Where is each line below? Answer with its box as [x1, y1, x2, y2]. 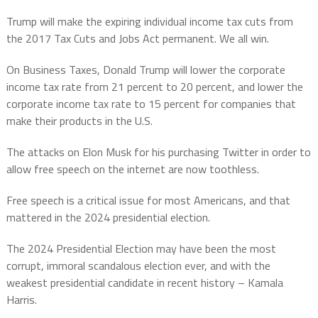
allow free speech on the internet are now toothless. [6, 160, 259, 178]
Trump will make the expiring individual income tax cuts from [6, 13, 293, 31]
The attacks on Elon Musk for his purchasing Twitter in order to [6, 143, 311, 161]
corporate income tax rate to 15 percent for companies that [6, 95, 296, 113]
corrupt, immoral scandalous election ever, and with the [6, 257, 270, 275]
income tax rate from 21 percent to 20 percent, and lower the [6, 78, 303, 96]
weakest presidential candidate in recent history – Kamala [6, 274, 283, 292]
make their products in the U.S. [6, 112, 153, 130]
